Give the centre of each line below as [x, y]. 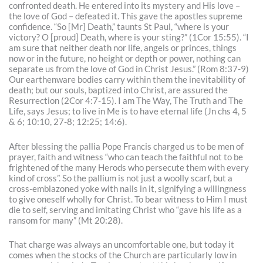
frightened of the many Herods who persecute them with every [129, 167]
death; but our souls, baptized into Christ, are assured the [119, 90]
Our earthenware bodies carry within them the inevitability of [127, 80]
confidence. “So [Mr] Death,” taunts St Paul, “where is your [119, 27]
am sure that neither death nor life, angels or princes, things [123, 48]
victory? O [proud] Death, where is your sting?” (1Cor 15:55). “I [129, 38]
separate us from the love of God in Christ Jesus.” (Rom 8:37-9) [129, 69]
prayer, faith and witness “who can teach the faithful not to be [126, 157]
